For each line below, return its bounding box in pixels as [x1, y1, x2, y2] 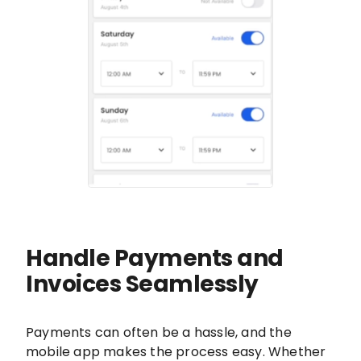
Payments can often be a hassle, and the [26, 323, 292, 342]
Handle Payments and [26, 243, 284, 275]
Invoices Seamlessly [26, 268, 259, 301]
